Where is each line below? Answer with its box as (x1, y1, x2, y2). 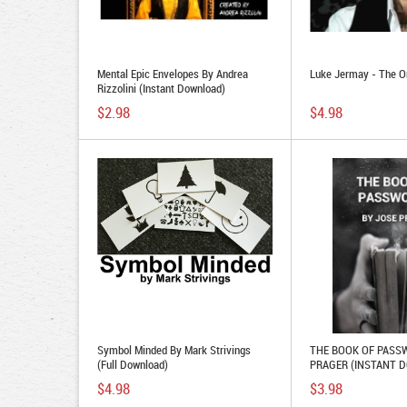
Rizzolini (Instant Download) (97, 80, 225, 96)
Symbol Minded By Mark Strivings (97, 342, 251, 358)
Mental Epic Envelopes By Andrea (97, 65, 248, 82)
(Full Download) (97, 356, 168, 372)
